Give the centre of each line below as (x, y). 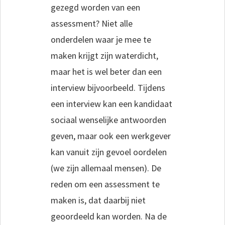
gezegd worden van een (95, 7)
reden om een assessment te (105, 184)
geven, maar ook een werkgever (111, 136)
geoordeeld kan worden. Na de (109, 216)
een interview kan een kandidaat (111, 103)
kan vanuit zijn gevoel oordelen (109, 152)
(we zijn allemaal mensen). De (106, 168)
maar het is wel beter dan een (106, 71)
